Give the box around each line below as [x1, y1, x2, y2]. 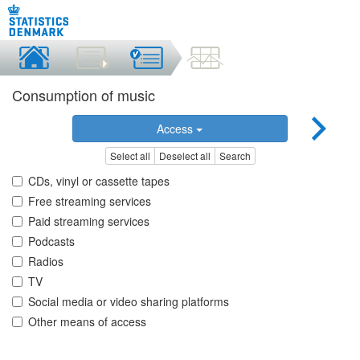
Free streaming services [28, 193, 151, 210]
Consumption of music [12, 84, 155, 105]
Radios [28, 253, 63, 270]
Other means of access [28, 313, 146, 330]
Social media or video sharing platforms [28, 293, 229, 310]
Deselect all [158, 149, 211, 163]
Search [219, 149, 251, 163]
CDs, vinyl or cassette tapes [28, 173, 170, 190]
